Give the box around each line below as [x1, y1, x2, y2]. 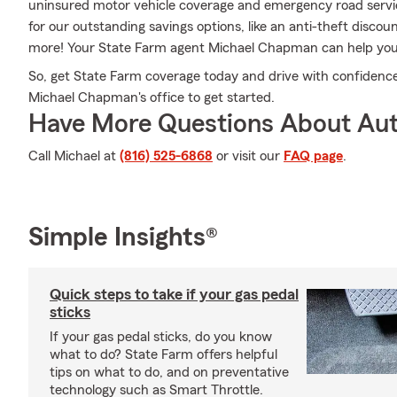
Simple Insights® [28, 224, 218, 251]
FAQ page [284, 149, 343, 163]
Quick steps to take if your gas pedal [50, 286, 299, 302]
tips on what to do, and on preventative [50, 365, 289, 379]
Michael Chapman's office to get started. [28, 90, 275, 105]
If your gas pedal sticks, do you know [50, 330, 272, 344]
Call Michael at [28, 149, 120, 163]
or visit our [213, 149, 284, 163]
